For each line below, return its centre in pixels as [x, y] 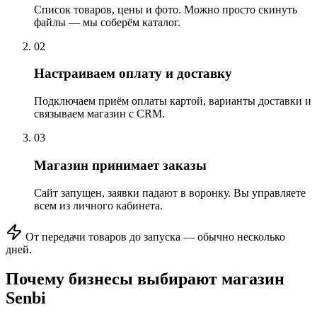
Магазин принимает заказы [120, 165]
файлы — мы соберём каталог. [107, 22]
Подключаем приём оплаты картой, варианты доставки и [173, 101]
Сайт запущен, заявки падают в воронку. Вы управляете [170, 192]
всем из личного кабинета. [98, 205]
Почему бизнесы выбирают [111, 279]
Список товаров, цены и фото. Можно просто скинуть [166, 9]
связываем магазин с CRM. [99, 114]
